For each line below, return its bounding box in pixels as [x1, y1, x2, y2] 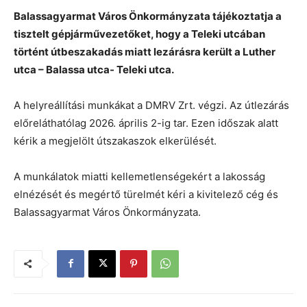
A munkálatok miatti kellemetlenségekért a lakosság [14, 169, 265, 183]
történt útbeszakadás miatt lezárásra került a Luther [14, 45, 275, 58]
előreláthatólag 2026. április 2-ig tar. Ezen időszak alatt [14, 116, 278, 130]
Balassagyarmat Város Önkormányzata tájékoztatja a [14, 9, 282, 23]
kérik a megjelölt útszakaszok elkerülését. [14, 134, 217, 147]
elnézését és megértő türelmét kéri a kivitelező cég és [14, 187, 278, 201]
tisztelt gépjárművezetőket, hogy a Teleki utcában [14, 27, 265, 40]
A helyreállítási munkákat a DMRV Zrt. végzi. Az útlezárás [14, 98, 289, 112]
